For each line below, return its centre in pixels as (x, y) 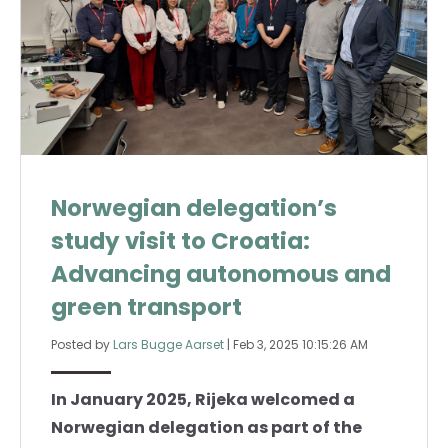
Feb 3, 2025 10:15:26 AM (300, 345)
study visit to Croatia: (180, 241)
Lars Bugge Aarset (168, 345)
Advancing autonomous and (221, 274)
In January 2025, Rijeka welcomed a (203, 400)
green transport (146, 307)
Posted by (82, 345)
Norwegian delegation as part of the (206, 428)
